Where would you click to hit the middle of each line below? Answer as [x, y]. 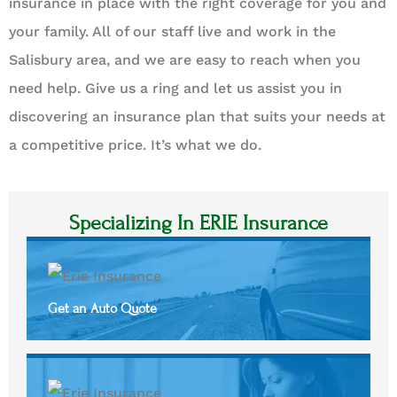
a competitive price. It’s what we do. [135, 145]
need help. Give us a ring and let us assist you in [175, 89]
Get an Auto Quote [102, 308]
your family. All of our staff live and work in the [172, 32]
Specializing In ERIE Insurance [198, 222]
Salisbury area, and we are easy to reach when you [185, 60]
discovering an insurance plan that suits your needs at [197, 117]
